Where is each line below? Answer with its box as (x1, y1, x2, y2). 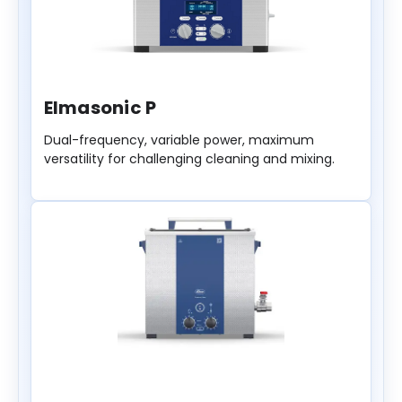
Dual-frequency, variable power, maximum (43, 131, 314, 150)
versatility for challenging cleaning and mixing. (43, 150, 335, 169)
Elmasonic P (43, 95, 157, 121)
